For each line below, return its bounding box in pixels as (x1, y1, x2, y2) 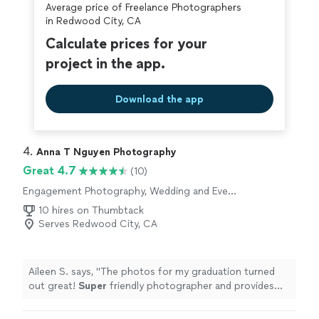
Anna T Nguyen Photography (36, 146, 177, 159)
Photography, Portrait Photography (23, 199, 186, 211)
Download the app (115, 93, 204, 105)
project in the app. (46, 55, 165, 73)
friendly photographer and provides (107, 280, 274, 293)
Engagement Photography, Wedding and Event (23, 185, 238, 198)
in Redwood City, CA (46, 15, 141, 28)
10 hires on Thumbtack (38, 204, 144, 217)
